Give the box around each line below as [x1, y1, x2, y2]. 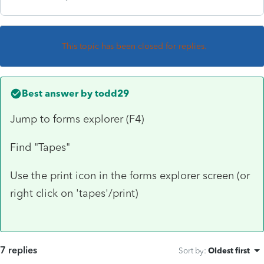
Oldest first [208, 245, 250, 255]
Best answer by [22, 87, 93, 99]
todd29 [93, 87, 129, 99]
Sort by [179, 245, 204, 255]
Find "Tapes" [10, 140, 70, 154]
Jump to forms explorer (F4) [10, 112, 144, 126]
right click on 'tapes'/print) [10, 186, 138, 200]
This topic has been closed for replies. [62, 41, 207, 51]
